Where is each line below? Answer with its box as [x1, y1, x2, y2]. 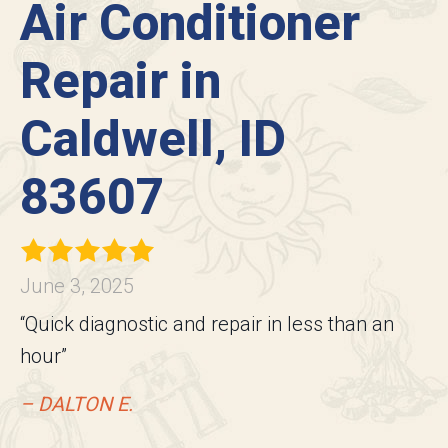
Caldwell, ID [20, 110, 286, 169]
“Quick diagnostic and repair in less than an [20, 312, 394, 337]
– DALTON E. [20, 392, 133, 417]
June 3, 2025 [20, 274, 134, 299]
